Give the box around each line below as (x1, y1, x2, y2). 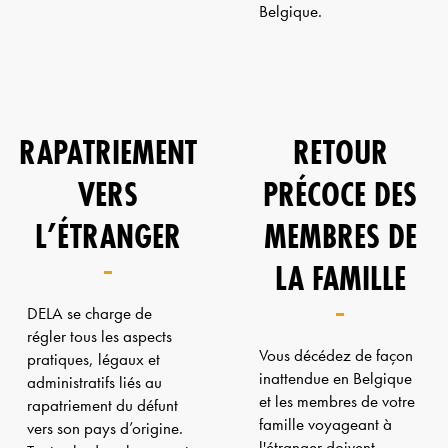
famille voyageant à (258, 413, 392, 435)
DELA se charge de (26, 302, 152, 324)
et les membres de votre (258, 390, 415, 412)
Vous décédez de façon (258, 344, 413, 366)
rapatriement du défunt (26, 394, 178, 416)
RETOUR (292, 129, 388, 175)
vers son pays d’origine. (26, 417, 183, 439)
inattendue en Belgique (258, 367, 412, 389)
